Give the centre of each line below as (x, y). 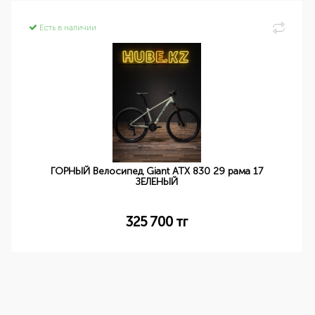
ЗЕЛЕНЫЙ (157, 182)
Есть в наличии (67, 27)
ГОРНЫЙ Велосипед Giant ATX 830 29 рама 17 (157, 171)
